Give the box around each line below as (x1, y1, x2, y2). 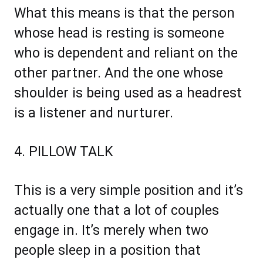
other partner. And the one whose (14, 65, 223, 82)
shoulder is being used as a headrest (14, 85, 242, 102)
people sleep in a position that (14, 242, 201, 259)
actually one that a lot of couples (14, 203, 219, 219)
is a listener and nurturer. (14, 105, 173, 122)
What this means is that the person (14, 5, 235, 22)
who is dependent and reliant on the (14, 45, 238, 62)
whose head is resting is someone (14, 25, 224, 42)
